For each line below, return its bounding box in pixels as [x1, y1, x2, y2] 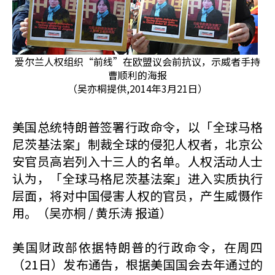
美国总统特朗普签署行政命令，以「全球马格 [12, 118, 263, 136]
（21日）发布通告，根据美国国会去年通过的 [12, 255, 263, 273]
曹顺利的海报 [108, 68, 167, 82]
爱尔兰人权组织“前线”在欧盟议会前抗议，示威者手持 [15, 54, 260, 69]
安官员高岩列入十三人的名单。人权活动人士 [12, 152, 263, 170]
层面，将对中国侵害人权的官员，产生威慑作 [12, 187, 263, 204]
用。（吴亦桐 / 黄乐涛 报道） [12, 204, 172, 222]
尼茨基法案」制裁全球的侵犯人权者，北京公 [12, 135, 263, 153]
